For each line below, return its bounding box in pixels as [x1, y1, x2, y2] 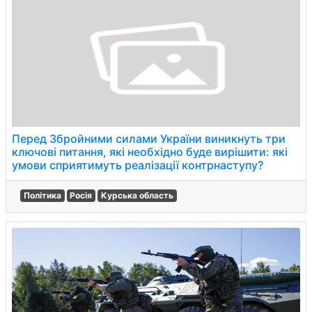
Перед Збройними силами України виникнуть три [12, 132, 286, 146]
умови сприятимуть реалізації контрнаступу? [12, 158, 263, 172]
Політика [23, 190, 61, 201]
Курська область [100, 190, 173, 201]
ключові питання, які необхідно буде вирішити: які [12, 145, 288, 159]
